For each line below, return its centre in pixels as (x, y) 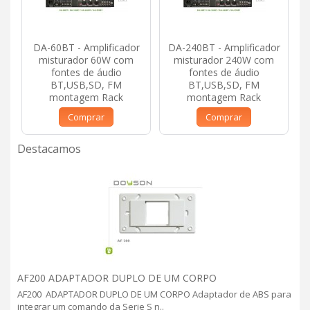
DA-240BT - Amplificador (224, 47)
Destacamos (49, 148)
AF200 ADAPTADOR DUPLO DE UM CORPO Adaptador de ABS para (154, 294)
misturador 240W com (224, 60)
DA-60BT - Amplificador (86, 47)
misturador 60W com (86, 60)
